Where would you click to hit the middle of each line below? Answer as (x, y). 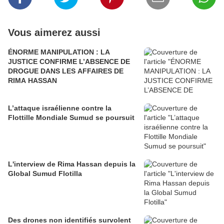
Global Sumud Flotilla (45, 174)
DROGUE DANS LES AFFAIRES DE (66, 71)
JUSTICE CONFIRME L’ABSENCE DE (69, 62)
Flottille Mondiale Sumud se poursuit (71, 118)
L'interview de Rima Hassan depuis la (72, 164)
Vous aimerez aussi (54, 33)
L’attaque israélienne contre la (60, 108)
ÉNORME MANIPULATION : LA (59, 52)
